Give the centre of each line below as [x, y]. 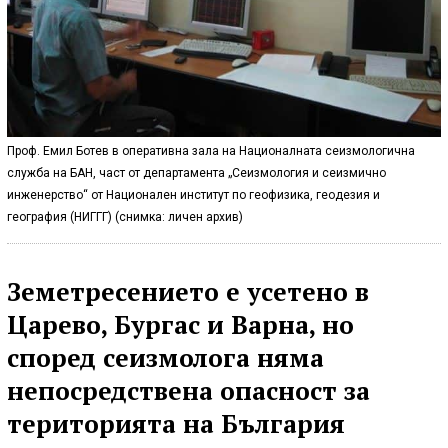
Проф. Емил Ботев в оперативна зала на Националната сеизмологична [211, 150]
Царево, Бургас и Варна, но [180, 324]
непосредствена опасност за [188, 390]
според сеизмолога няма [165, 357]
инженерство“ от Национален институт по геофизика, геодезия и [193, 194]
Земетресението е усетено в [188, 291]
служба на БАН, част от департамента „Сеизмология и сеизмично [196, 172]
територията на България [176, 423]
